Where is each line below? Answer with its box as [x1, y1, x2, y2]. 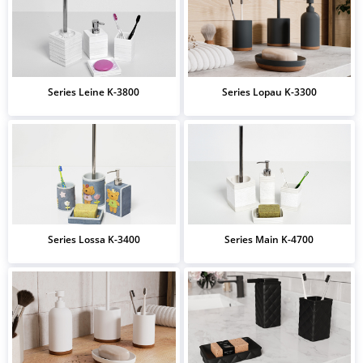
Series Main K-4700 [224, 233, 314, 247]
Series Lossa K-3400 [47, 233, 140, 247]
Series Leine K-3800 [48, 85, 140, 100]
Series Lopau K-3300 [221, 85, 317, 100]
